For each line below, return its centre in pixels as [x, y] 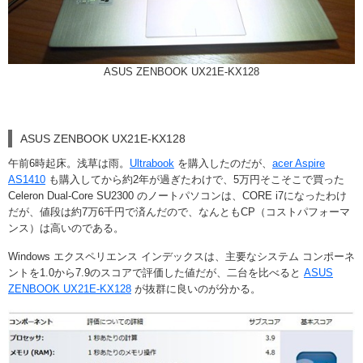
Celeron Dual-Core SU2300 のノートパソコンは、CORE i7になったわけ [177, 196]
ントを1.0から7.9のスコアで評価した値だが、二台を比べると [156, 273]
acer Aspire [299, 163]
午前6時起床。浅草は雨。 [69, 163]
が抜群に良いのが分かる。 [196, 289]
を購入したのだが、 [223, 163]
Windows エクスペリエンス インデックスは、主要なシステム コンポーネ [181, 256]
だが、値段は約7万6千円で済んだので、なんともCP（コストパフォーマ [179, 212]
